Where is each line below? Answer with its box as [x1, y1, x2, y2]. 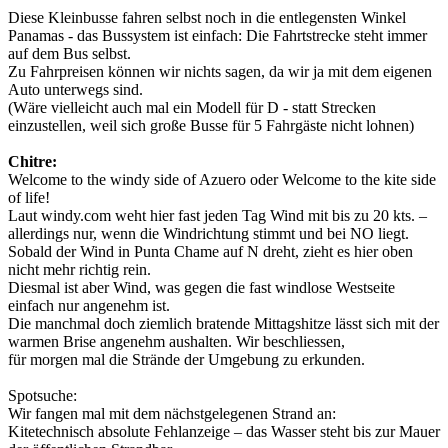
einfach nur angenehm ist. [8, 297, 170, 315]
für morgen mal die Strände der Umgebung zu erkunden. [8, 351, 365, 369]
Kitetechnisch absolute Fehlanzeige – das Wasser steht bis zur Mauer [8, 423, 440, 441]
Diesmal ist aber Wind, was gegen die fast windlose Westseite [8, 279, 395, 297]
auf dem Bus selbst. [8, 45, 131, 63]
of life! [8, 189, 50, 207]
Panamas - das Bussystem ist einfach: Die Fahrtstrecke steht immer [8, 27, 427, 45]
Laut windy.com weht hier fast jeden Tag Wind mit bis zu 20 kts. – [8, 207, 427, 225]
